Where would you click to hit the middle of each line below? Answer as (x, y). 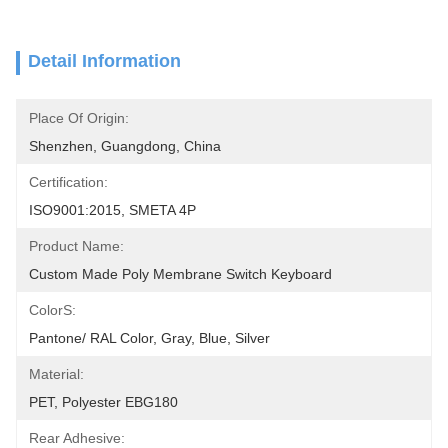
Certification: (68, 182)
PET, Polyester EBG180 (103, 402)
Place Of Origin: (79, 118)
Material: (56, 374)
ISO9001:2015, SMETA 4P (112, 210)
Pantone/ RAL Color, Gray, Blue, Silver (149, 338)
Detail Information (104, 61)
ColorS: (52, 310)
